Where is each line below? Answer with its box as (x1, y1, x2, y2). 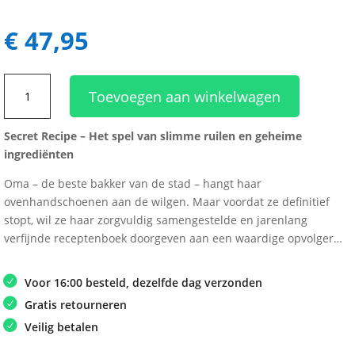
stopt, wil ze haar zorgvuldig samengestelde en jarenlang (4, 212, 307, 228)
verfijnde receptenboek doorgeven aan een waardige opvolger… (4, 231, 342, 246)
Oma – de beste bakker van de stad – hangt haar (4, 176, 261, 192)
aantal (3, 111, 36, 127)
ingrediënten (4, 147, 74, 162)
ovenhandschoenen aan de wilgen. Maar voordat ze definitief (4, 194, 330, 210)
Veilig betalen (25, 319, 98, 335)
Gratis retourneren (25, 297, 127, 313)
